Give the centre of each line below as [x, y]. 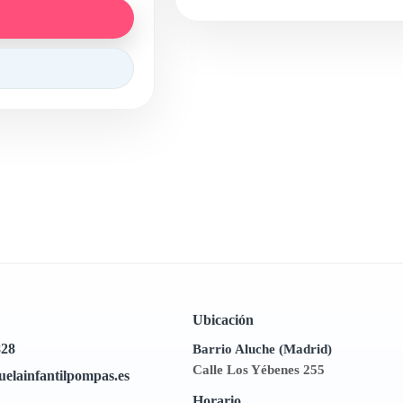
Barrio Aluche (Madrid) [262, 349]
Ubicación [223, 320]
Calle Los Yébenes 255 [258, 370]
